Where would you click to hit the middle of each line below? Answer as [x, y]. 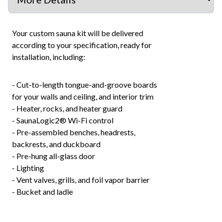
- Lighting [28, 168]
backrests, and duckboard [56, 144]
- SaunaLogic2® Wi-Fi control [63, 120]
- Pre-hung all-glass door [54, 156]
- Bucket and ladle [42, 192]
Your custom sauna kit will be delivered [78, 33]
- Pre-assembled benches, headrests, [74, 132]
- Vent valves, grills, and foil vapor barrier [81, 180]
